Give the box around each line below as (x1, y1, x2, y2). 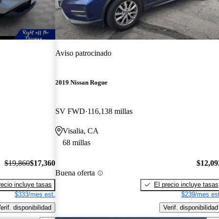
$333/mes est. (15, 190, 56, 198)
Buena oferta (55, 169, 95, 177)
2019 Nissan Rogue (55, 79, 108, 87)
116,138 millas (88, 107, 133, 116)
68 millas (63, 138, 91, 147)
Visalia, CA (63, 127, 99, 135)
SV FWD (55, 107, 86, 116)
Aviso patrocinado (55, 48, 112, 57)
